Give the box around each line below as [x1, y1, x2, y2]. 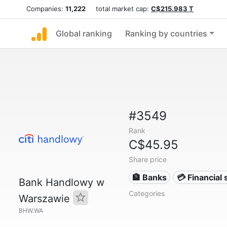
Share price [128, 155, 167, 164]
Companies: [26, 5, 65, 13]
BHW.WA [19, 207, 43, 214]
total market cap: [86, 5, 151, 13]
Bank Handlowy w [19, 176, 104, 188]
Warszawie [19, 193, 73, 205]
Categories [128, 189, 165, 198]
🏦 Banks [132, 172, 167, 182]
